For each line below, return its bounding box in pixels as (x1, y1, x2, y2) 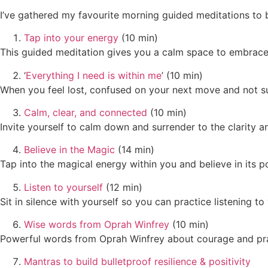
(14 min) (115, 144, 154, 156)
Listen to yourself (24, 181, 103, 193)
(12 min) (103, 181, 142, 193)
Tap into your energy (24, 32, 118, 44)
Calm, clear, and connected (24, 106, 147, 118)
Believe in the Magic (24, 144, 115, 156)
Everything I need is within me (26, 69, 162, 81)
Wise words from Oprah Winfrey (24, 218, 169, 231)
